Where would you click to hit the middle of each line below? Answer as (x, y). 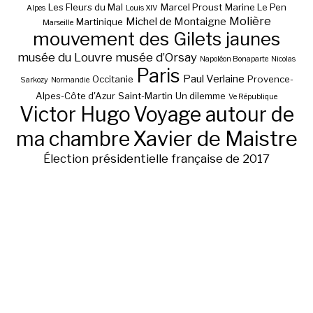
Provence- (270, 79)
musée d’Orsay (156, 57)
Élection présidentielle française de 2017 (156, 158)
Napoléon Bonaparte (234, 59)
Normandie (70, 80)
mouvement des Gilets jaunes (156, 38)
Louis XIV (142, 8)
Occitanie (112, 79)
